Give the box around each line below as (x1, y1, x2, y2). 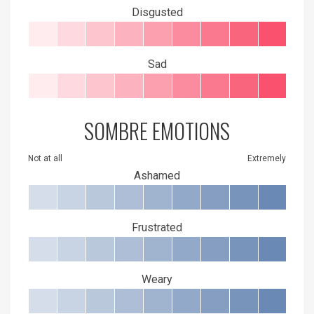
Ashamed (134, 168, 180, 182)
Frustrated (132, 220, 182, 234)
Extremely (247, 153, 286, 163)
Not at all (28, 153, 62, 163)
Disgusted (131, 5, 183, 19)
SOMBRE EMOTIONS (84, 114, 230, 146)
